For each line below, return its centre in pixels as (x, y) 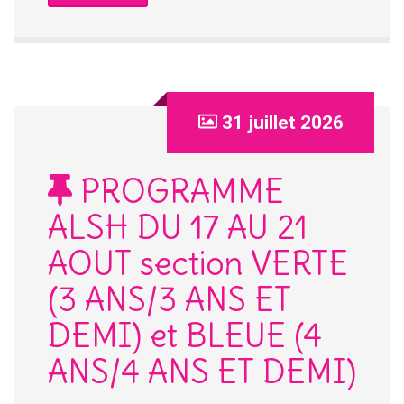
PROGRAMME (178, 191)
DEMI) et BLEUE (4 (185, 335)
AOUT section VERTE (198, 263)
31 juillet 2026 (282, 122)
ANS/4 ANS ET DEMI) (202, 372)
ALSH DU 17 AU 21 (178, 227)
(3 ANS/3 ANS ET (170, 299)
